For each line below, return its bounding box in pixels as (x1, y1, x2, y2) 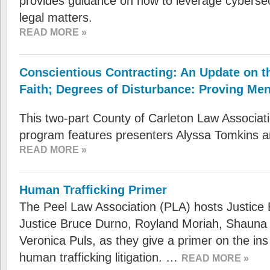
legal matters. (19, 11, 92, 24)
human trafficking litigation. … (19, 251, 181, 264)
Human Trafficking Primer (19, 183, 167, 196)
